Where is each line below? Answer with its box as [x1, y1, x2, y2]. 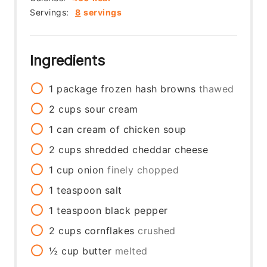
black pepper [104, 204, 168, 217]
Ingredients [30, 52, 110, 70]
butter [82, 245, 112, 257]
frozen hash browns [101, 83, 196, 95]
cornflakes [84, 225, 135, 237]
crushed [138, 225, 176, 237]
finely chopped [107, 164, 179, 176]
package [57, 83, 98, 95]
